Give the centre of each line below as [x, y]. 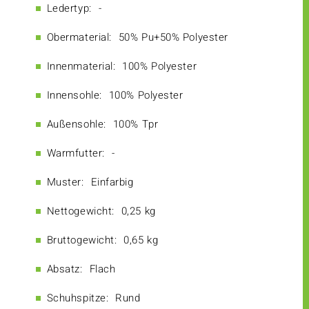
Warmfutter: [76, 153]
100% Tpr [136, 124]
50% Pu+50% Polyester [173, 38]
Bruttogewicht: [82, 240]
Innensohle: [74, 96]
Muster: [65, 182]
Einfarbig [112, 182]
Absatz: [64, 269]
